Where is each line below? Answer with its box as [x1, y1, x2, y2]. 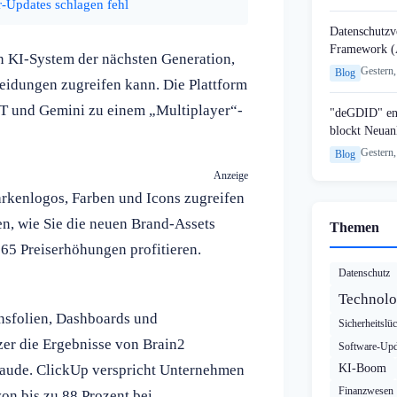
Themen [330, 220, 379, 236]
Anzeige [214, 168, 248, 182]
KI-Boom [339, 362, 386, 376]
